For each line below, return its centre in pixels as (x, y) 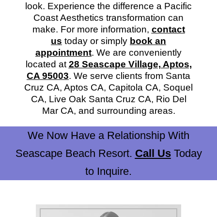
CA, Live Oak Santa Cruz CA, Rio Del (108, 99)
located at (47, 64)
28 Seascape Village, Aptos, (130, 64)
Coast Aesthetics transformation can (108, 17)
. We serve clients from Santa (130, 76)
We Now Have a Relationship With (108, 135)
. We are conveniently (137, 52)
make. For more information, (92, 29)
